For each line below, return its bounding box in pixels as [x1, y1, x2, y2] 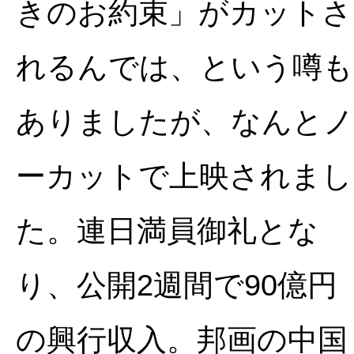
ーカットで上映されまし [16, 158, 352, 193]
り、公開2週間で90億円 [16, 267, 337, 302]
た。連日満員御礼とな [16, 213, 318, 247]
